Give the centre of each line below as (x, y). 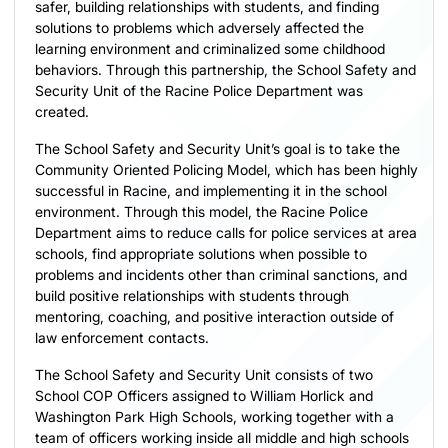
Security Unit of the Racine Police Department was (199, 90)
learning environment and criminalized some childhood (210, 48)
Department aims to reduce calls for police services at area (226, 232)
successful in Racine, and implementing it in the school (211, 190)
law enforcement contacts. (122, 337)
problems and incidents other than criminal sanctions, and (221, 274)
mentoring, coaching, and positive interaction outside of (214, 316)
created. (62, 111)
